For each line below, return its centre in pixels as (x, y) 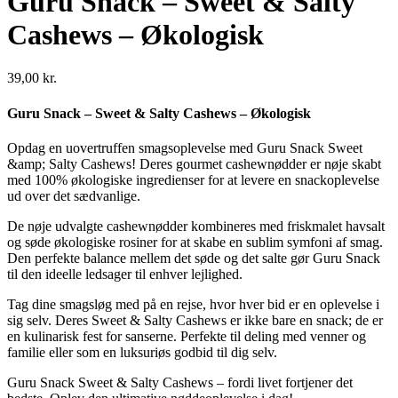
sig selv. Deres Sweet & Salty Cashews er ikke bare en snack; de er (195, 320)
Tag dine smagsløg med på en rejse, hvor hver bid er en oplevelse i (193, 304)
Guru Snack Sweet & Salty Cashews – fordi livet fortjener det (180, 382)
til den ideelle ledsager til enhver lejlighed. (125, 274)
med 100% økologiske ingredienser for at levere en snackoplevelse (193, 179)
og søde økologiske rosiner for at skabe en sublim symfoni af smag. (195, 242)
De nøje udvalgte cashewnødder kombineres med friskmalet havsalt (196, 226)
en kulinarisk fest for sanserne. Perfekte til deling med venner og (187, 336)
